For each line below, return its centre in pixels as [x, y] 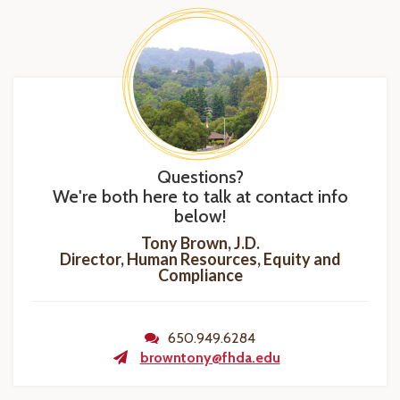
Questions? [200, 177]
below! [200, 216]
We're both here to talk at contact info [200, 196]
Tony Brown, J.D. [200, 243]
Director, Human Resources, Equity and [200, 259]
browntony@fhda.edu [210, 358]
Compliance [200, 275]
